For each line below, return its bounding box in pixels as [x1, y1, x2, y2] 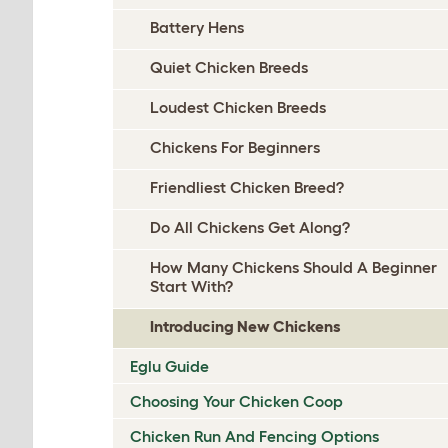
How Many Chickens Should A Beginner [150, 258, 437, 276]
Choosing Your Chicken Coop [130, 392, 343, 410]
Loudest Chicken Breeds [150, 98, 326, 116]
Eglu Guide [130, 357, 209, 375]
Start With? [150, 277, 233, 295]
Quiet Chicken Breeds [150, 58, 308, 76]
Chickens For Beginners [150, 138, 320, 156]
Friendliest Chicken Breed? [150, 178, 344, 196]
